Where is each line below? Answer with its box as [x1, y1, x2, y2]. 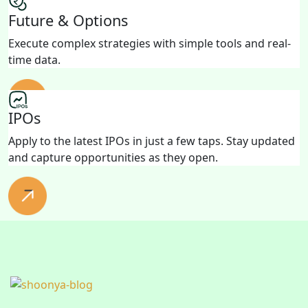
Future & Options [8, 10, 128, 30]
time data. [8, 52, 60, 67]
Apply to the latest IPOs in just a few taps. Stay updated [8, 133, 295, 148]
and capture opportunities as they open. [8, 149, 218, 165]
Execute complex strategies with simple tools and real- [8, 35, 291, 51]
